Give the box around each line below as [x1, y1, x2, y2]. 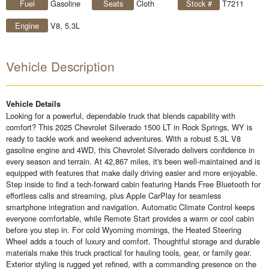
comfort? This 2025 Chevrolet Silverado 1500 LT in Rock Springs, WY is [6, 121, 252, 133]
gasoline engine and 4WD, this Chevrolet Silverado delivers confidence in [6, 144, 255, 156]
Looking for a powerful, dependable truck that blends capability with [6, 110, 235, 122]
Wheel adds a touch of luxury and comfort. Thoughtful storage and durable [6, 235, 260, 247]
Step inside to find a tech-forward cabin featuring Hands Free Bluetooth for [6, 178, 261, 190]
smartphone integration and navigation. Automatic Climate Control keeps [6, 201, 255, 213]
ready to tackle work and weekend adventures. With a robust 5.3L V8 [6, 133, 241, 145]
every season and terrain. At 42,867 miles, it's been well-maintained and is [6, 156, 260, 168]
